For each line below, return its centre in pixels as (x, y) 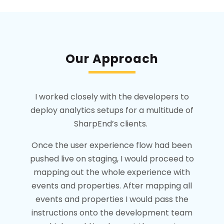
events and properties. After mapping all (112, 185)
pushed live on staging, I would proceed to (112, 158)
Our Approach (112, 58)
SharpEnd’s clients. (112, 123)
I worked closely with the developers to (112, 96)
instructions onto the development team (112, 212)
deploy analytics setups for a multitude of (112, 110)
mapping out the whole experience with (112, 172)
